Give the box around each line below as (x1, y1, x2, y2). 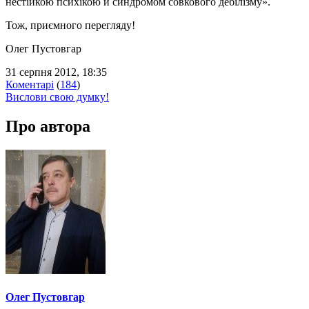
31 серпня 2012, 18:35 (6, 66, 107, 78)
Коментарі (6, 78, 54, 90)
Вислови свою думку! (6, 90, 109, 103)
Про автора (6, 117, 90, 135)
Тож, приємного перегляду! (6, 19, 135, 31)
